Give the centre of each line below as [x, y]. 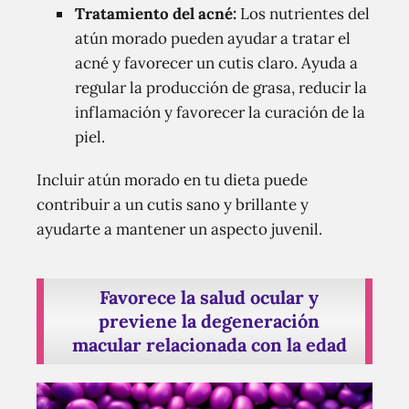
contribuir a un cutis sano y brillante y [173, 204]
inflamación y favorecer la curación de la [220, 112]
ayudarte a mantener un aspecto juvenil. [179, 229]
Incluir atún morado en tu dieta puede [172, 179]
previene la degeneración [209, 320]
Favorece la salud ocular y [209, 297]
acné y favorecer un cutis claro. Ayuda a [216, 63]
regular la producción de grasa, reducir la [221, 87]
